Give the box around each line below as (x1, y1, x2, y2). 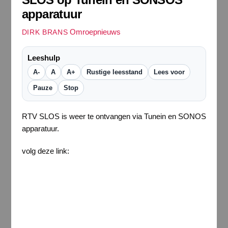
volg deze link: (21, 146, 69, 155)
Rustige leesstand (86, 68, 142, 76)
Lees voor (153, 68, 185, 76)
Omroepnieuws (70, 27, 121, 37)
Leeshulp (27, 53, 60, 63)
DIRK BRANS (21, 28, 68, 37)
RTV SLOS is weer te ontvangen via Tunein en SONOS (21, 112, 206, 121)
